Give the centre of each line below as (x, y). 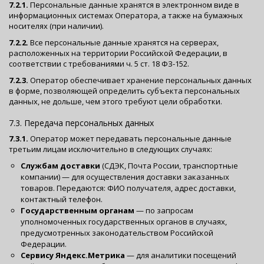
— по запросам (164, 210)
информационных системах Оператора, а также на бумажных (126, 15)
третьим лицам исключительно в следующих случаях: (110, 149)
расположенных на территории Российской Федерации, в (118, 53)
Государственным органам (77, 210)
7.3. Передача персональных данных (81, 123)
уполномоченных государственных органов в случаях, (124, 221)
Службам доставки (60, 165)
